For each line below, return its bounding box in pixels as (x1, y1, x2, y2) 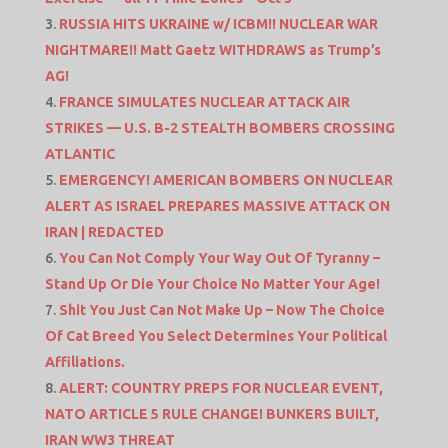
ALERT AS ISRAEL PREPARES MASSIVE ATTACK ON (44, 197, 390, 214)
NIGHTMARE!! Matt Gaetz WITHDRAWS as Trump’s (44, 41, 381, 58)
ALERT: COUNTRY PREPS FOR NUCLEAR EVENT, (58, 379, 383, 396)
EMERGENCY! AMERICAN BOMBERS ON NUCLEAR (58, 171, 393, 188)
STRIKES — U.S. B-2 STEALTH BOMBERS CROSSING (44, 119, 395, 136)
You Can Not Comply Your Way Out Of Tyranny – (58, 249, 380, 266)
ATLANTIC (44, 145, 115, 162)
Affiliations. (44, 353, 125, 370)
